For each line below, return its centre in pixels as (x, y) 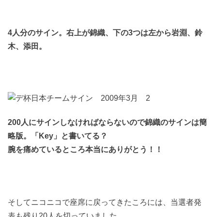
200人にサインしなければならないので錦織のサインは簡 (108, 122)
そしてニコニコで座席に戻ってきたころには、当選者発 (105, 202)
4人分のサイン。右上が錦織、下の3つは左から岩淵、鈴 (105, 32)
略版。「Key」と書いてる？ (58, 136)
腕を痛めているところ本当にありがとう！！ (85, 149)
